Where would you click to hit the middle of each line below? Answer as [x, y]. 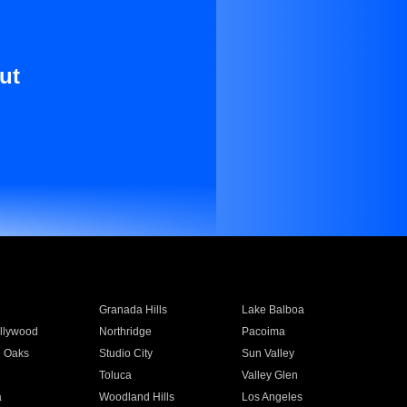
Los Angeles [273, 397]
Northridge [125, 332]
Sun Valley [268, 353]
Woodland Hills [136, 397]
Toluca [115, 375]
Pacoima [264, 332]
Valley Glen [270, 375]
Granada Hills [133, 310]
